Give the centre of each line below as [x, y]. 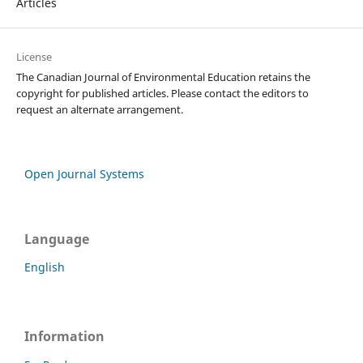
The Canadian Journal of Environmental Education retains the [163, 77]
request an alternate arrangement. [99, 110]
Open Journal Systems [84, 174]
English [45, 267]
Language [57, 239]
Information [64, 337]
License [34, 57]
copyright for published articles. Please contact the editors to [162, 94]
